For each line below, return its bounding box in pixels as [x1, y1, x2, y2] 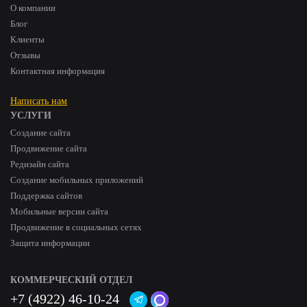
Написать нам [10, 96, 67, 106]
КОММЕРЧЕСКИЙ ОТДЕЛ [10, 275, 132, 285]
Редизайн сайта [10, 159, 69, 169]
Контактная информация [10, 66, 105, 76]
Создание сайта [10, 127, 71, 138]
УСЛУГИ [10, 110, 51, 121]
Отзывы [10, 50, 40, 60]
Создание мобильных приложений [10, 175, 143, 185]
